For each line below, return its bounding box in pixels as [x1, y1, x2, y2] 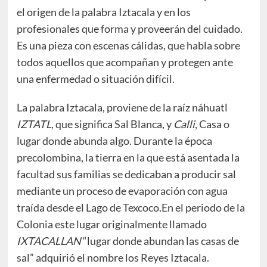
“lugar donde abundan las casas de [80, 234, 239, 248]
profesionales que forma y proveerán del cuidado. [16, 22, 243, 36]
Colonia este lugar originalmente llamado [16, 218, 207, 231]
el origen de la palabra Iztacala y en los [16, 5, 191, 19]
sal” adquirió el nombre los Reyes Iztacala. [16, 251, 209, 265]
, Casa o [194, 117, 229, 131]
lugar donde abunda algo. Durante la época [16, 134, 212, 148]
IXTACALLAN [16, 234, 81, 248]
